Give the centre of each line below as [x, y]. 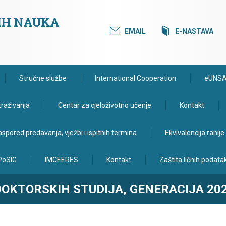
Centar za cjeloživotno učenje [105, 105]
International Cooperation [135, 78]
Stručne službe [43, 78]
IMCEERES [62, 160]
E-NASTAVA [194, 31]
